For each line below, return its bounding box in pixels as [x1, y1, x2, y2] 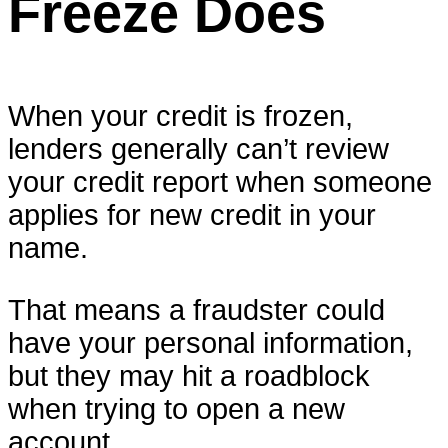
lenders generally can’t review [8, 132, 389, 165]
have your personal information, [8, 326, 413, 359]
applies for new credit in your [8, 198, 376, 231]
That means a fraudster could [8, 293, 385, 326]
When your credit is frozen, [8, 99, 353, 132]
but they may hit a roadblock [8, 359, 370, 392]
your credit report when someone [8, 165, 432, 198]
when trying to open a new [8, 392, 345, 425]
